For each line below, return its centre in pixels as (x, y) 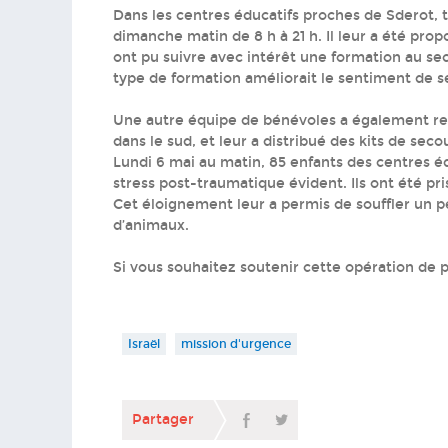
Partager (163, 420)
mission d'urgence (236, 344)
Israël (144, 344)
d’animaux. (151, 226)
